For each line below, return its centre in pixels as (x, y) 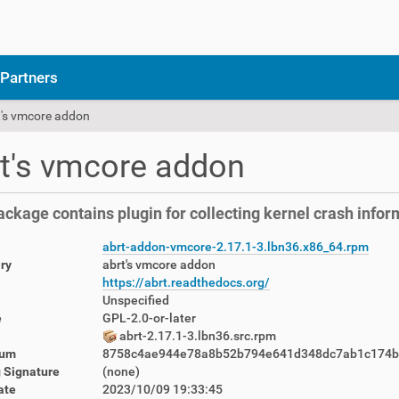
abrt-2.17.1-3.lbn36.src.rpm (196, 336)
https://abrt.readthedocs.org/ (186, 282)
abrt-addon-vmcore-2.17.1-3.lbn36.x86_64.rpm (235, 247)
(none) (121, 371)
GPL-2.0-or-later (149, 318)
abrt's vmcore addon (159, 265)
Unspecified (135, 300)
